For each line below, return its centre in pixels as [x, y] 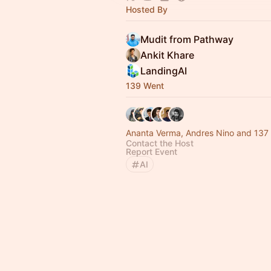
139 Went [145, 86]
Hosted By [147, 9]
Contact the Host [160, 143]
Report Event [152, 152]
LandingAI [164, 71]
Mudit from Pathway [187, 39]
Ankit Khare [167, 55]
